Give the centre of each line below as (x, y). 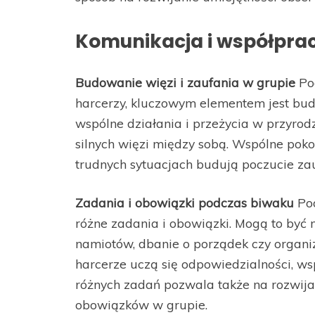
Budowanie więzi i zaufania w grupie (185, 82)
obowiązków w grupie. (141, 304)
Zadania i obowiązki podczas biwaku (185, 202)
